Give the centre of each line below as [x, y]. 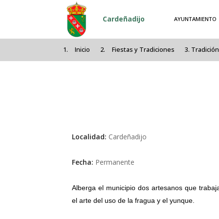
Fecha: [84, 162]
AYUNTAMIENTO [196, 19]
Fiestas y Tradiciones [143, 50]
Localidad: [90, 137]
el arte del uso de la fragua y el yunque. [133, 201]
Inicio [83, 50]
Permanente [115, 162]
